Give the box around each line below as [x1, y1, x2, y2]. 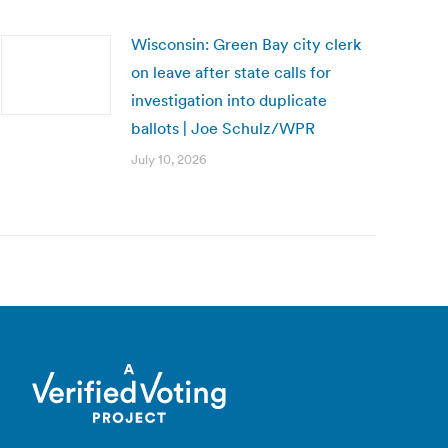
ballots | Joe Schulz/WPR [131, 118, 315, 138]
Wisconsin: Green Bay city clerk [131, 34, 361, 54]
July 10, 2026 [131, 151, 207, 168]
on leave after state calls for [131, 62, 331, 82]
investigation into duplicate [131, 90, 327, 110]
